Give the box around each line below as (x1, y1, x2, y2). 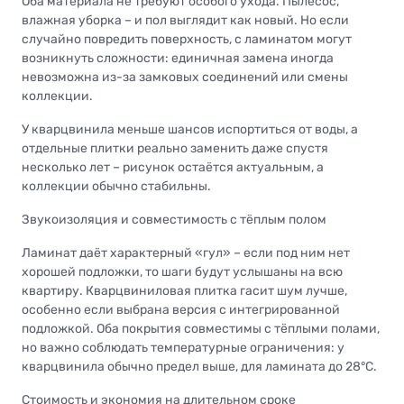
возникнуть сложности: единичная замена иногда (22, 50, 334, 66)
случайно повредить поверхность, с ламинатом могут (22, 31, 352, 47)
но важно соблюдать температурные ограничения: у (22, 339, 344, 355)
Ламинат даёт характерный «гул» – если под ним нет (22, 244, 350, 261)
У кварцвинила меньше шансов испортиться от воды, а (22, 121, 358, 137)
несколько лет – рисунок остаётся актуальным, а (22, 159, 324, 175)
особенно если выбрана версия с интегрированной (22, 301, 340, 317)
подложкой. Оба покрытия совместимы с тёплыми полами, (22, 320, 380, 336)
